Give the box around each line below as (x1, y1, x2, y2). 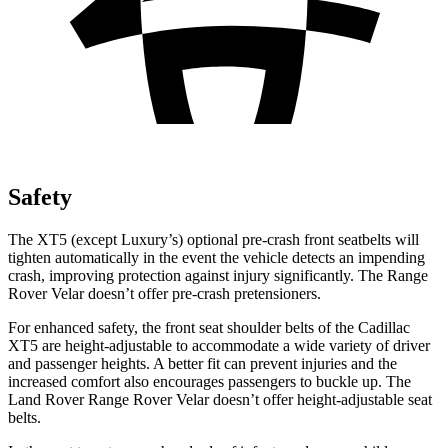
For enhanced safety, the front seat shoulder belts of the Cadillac (8, 318, 410, 336)
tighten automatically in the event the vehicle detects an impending (8, 248, 425, 266)
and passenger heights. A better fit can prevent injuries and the (8, 354, 397, 372)
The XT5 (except (8, 230, 117, 248)
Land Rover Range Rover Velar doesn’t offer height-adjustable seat (8, 390, 432, 408)
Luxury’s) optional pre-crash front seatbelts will (117, 230, 419, 248)
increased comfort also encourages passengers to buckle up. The (8, 372, 411, 390)
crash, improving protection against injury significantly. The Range (8, 266, 428, 284)
